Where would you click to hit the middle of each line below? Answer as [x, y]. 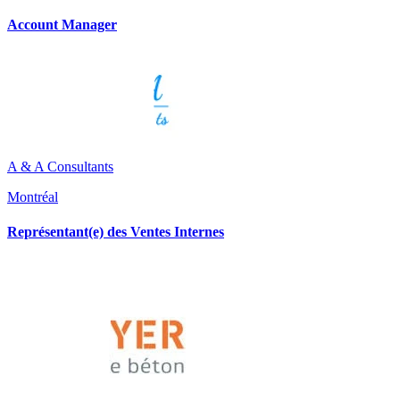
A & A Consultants [60, 167]
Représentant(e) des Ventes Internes [116, 232]
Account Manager [62, 24]
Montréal [33, 197]
